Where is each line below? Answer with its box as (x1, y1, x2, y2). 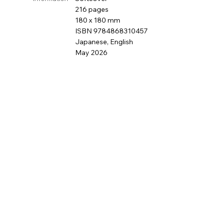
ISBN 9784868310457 (75, 27, 148, 35)
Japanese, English (75, 37, 134, 46)
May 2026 (75, 48, 108, 57)
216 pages (75, 5, 109, 14)
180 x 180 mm (75, 16, 121, 25)
